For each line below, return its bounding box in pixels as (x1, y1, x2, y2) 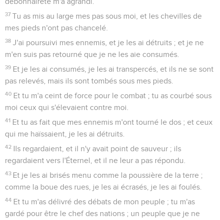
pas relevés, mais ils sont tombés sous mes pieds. (5, 77, 173, 85)
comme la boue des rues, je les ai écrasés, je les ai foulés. (5, 183, 202, 191)
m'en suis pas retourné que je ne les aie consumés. (5, 50, 179, 58)
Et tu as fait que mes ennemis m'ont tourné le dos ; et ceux (12, 118, 213, 126)
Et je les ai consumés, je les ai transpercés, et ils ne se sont (13, 65, 214, 73)
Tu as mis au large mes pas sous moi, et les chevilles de (12, 12, 202, 20)
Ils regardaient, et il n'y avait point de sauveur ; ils (13, 144, 182, 153)
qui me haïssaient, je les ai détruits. (5, 130, 125, 138)
